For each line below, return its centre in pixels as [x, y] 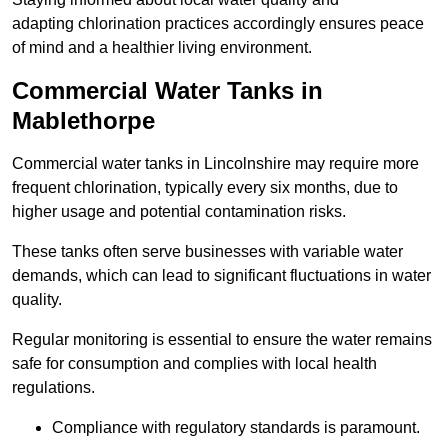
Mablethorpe [83, 120]
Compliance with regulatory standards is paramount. [236, 427]
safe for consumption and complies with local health [194, 363]
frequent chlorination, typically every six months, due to [205, 187]
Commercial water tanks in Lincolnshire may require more [215, 163]
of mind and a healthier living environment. [162, 47]
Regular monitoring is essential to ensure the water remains [222, 339]
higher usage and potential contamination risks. [179, 211]
